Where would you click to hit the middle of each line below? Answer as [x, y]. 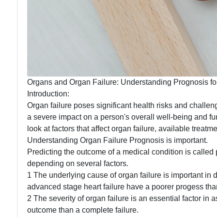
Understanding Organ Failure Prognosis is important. [117, 140]
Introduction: [48, 93]
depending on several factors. [78, 163]
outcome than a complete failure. [83, 210]
